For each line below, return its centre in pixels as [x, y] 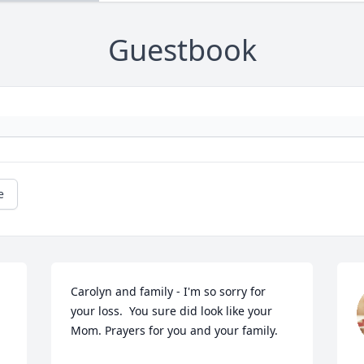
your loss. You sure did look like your [172, 311]
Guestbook [182, 50]
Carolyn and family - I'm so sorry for [169, 292]
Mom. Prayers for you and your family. [175, 331]
